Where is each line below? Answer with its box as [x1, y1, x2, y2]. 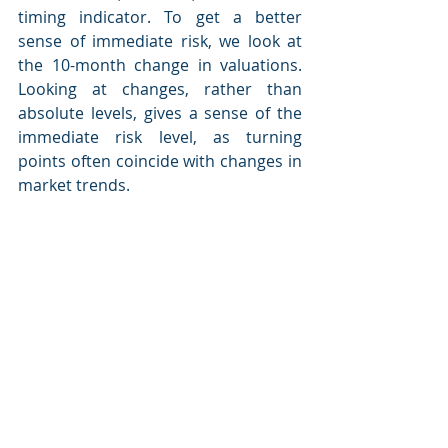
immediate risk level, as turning [18, 126, 302, 148]
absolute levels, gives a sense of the [18, 102, 302, 124]
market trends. [18, 174, 130, 196]
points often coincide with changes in [18, 150, 302, 172]
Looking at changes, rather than [18, 78, 302, 100]
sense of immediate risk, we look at [18, 30, 302, 52]
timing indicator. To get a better [18, 6, 302, 28]
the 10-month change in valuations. [18, 54, 302, 76]
